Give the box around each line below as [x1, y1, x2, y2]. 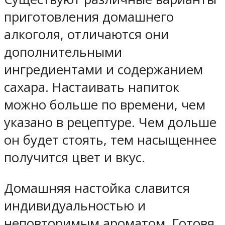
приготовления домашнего [4, 8, 174, 26]
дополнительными [4, 43, 122, 61]
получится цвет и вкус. [4, 149, 145, 167]
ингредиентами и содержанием [4, 61, 203, 79]
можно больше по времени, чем [4, 96, 205, 114]
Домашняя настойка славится [4, 179, 190, 197]
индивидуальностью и [4, 196, 146, 214]
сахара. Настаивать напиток [4, 78, 179, 96]
